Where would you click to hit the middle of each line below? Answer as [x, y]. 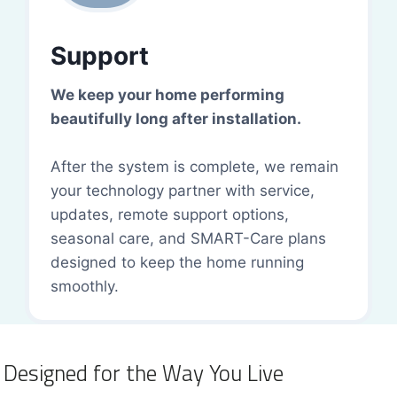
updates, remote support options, [170, 215]
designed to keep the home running [177, 263]
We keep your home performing [167, 95]
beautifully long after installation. [176, 119]
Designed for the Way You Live [144, 374]
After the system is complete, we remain [195, 167]
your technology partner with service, [183, 191]
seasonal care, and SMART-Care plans [188, 239]
